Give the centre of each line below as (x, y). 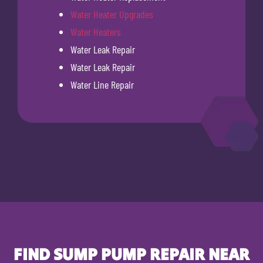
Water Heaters (96, 31)
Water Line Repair (102, 84)
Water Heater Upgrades (112, 14)
